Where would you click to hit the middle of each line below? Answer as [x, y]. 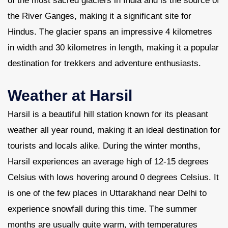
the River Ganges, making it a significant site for [99, 16]
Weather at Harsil [70, 95]
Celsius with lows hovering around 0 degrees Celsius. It [113, 177]
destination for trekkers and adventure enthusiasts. [104, 63]
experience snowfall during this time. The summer [102, 209]
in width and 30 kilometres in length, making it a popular [113, 48]
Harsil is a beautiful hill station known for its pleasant [108, 114]
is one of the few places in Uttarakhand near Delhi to [107, 193]
